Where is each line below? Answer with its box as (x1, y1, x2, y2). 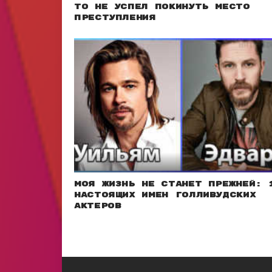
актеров (74, 200, 121, 211)
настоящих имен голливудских (74, 189, 256, 200)
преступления (74, 12, 156, 22)
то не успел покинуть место (74, 1, 250, 12)
